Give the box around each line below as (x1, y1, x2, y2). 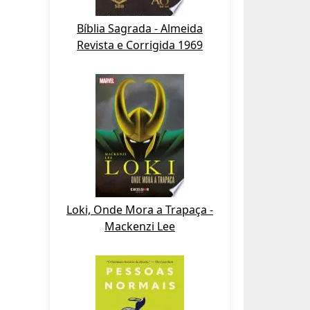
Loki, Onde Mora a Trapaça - (66, 202, 213, 217)
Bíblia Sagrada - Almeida (77, 21, 203, 36)
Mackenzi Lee (104, 219, 175, 234)
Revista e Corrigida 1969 (77, 37, 203, 53)
